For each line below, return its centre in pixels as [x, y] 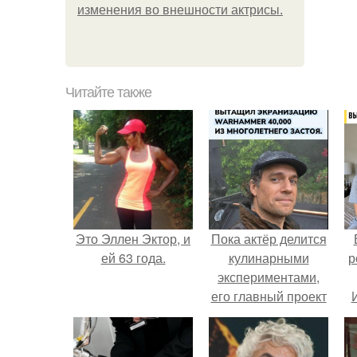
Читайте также [108, 92]
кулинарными [269, 258]
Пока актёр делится [269, 239]
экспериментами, [269, 277]
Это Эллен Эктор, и [133, 239]
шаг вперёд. [269, 334]
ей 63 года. [133, 258]
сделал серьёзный [269, 315]
